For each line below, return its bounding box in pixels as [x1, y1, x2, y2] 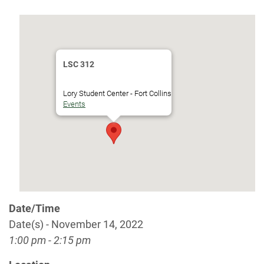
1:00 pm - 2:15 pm [9, 234, 91, 246]
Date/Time [9, 202, 60, 214]
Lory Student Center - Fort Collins [63, 89, 171, 98]
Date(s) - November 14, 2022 [9, 218, 143, 230]
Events [63, 100, 85, 108]
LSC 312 [63, 60, 94, 69]
